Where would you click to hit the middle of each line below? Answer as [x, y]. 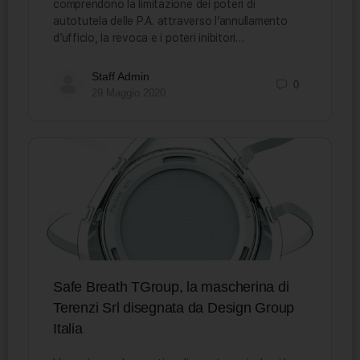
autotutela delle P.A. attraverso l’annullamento [170, 21]
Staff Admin [121, 77]
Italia [68, 329]
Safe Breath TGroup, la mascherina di [171, 287]
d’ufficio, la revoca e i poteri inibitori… [149, 38]
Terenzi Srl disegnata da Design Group [174, 308]
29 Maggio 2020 [129, 93]
